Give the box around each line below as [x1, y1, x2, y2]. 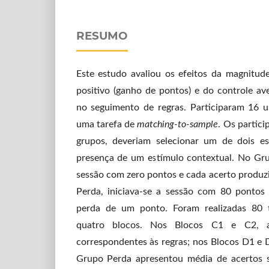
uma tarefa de [76, 119, 138, 129]
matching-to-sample [137, 119, 219, 129]
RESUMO [76, 29, 128, 43]
